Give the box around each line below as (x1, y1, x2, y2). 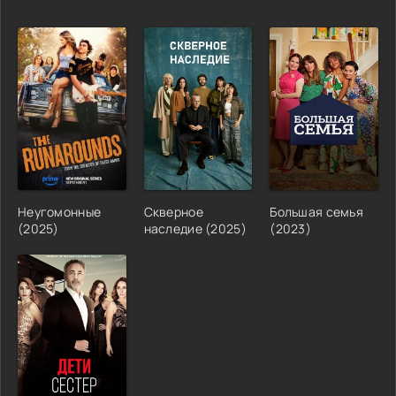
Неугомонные (18, 202, 102, 220)
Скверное (143, 202, 203, 220)
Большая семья (270, 202, 363, 220)
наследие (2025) (143, 219, 247, 237)
